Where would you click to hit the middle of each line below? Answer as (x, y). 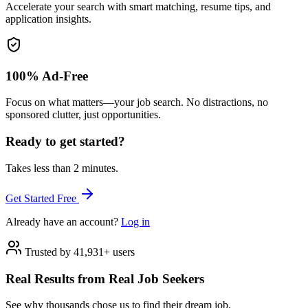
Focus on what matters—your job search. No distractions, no (137, 102)
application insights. (48, 19)
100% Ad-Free (47, 76)
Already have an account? (63, 221)
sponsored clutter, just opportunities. (83, 115)
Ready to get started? (65, 142)
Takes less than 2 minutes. (62, 168)
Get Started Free (42, 198)
